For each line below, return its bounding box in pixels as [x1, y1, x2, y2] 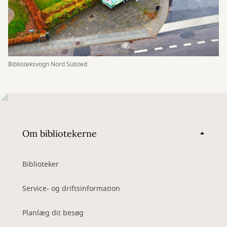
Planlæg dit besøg [22, 208, 84, 219]
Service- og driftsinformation [22, 183, 120, 195]
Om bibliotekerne [22, 127, 97, 139]
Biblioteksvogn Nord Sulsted [8, 60, 87, 69]
